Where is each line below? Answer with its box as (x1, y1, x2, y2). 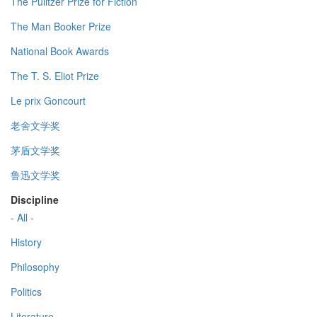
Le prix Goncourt (11, 93, 86, 108)
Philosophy (11, 260, 59, 275)
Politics (11, 284, 42, 299)
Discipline (11, 192, 59, 207)
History (11, 235, 42, 250)
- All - (11, 210, 34, 225)
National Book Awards (11, 44, 109, 59)
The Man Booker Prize (11, 19, 111, 34)
